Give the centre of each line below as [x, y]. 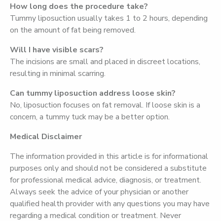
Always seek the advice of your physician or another [99, 192]
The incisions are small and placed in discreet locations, [105, 62]
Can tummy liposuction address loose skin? [93, 93]
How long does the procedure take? [79, 6]
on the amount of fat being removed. [73, 30]
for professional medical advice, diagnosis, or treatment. [106, 180]
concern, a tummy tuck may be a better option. [90, 117]
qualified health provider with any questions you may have [110, 204]
